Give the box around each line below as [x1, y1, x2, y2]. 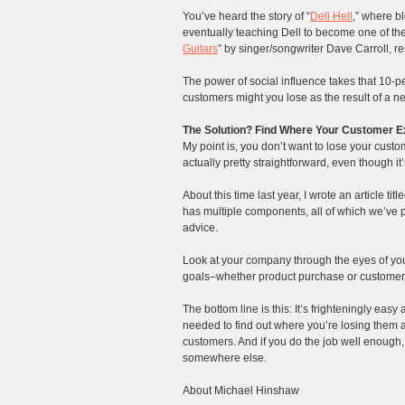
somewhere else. [183, 352, 267, 365]
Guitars [183, 42, 218, 56]
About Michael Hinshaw [183, 384, 299, 398]
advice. [183, 221, 218, 235]
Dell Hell [310, 10, 353, 24]
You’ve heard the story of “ [183, 10, 310, 24]
